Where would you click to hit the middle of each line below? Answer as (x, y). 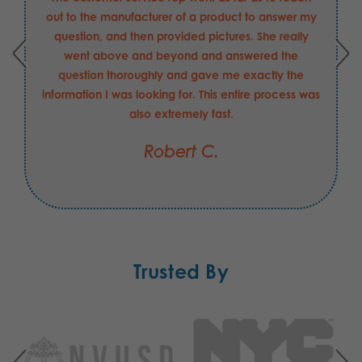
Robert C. (181, 152)
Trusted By (181, 271)
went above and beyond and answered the (181, 55)
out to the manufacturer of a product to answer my (181, 16)
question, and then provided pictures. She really (181, 36)
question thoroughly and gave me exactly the (181, 74)
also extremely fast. (181, 113)
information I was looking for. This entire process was (181, 94)
